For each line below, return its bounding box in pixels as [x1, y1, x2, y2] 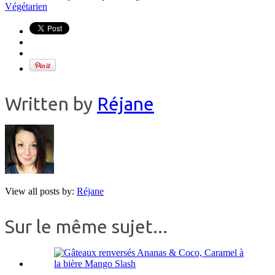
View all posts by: [5, 186, 77, 197]
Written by [5, 93, 97, 115]
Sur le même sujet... [5, 216, 168, 238]
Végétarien [5, 1, 47, 12]
